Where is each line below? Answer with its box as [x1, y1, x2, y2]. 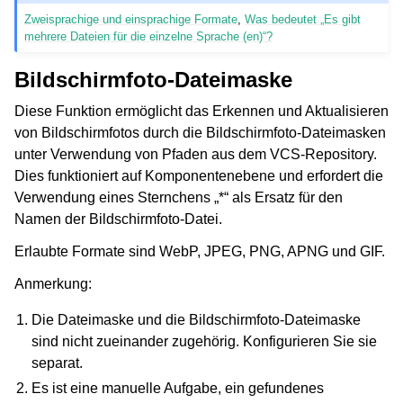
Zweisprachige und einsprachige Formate [24, 12, 238, 26]
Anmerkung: [14, 275, 92, 291]
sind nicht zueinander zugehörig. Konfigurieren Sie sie [31, 333, 378, 349]
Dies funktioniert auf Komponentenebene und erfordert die [14, 167, 383, 184]
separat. [31, 354, 84, 371]
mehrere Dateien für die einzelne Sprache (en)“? [24, 29, 273, 43]
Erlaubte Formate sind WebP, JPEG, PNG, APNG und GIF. [14, 243, 385, 259]
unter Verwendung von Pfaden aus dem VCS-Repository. [14, 146, 377, 162]
